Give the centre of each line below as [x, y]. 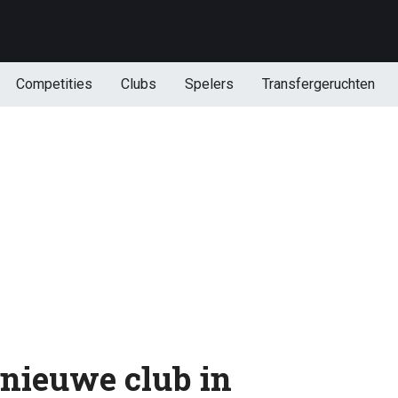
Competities [54, 84]
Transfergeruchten [318, 84]
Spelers [209, 84]
